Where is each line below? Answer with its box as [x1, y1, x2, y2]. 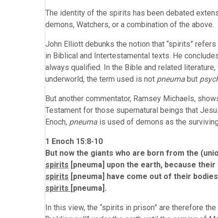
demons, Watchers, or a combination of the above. [45, 20, 214, 29]
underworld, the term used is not [45, 74, 157, 84]
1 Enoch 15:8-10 [45, 137, 103, 146]
